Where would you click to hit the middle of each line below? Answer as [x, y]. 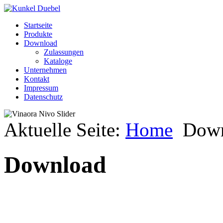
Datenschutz [43, 97]
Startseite [38, 25]
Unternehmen [45, 70]
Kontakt [37, 79]
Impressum [41, 88]
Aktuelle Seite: [65, 130]
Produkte [38, 34]
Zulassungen [64, 52]
